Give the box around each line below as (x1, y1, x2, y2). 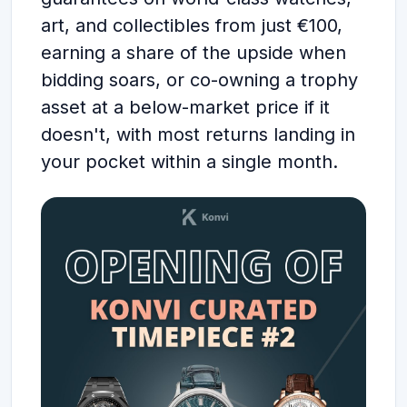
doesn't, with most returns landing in (41, 124, 355, 145)
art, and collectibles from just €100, (41, 15, 342, 36)
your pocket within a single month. (41, 151, 338, 173)
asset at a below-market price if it (41, 96, 330, 118)
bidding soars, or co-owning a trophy (41, 69, 358, 91)
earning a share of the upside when (41, 42, 346, 64)
